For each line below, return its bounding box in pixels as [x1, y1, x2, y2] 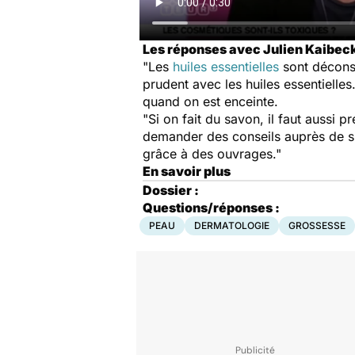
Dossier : [143, 182, 199, 198]
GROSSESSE [288, 219, 345, 231]
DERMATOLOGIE [194, 219, 269, 231]
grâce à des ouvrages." [143, 146, 281, 162]
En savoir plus [143, 163, 231, 179]
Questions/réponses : [143, 200, 280, 216]
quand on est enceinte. [143, 94, 278, 109]
